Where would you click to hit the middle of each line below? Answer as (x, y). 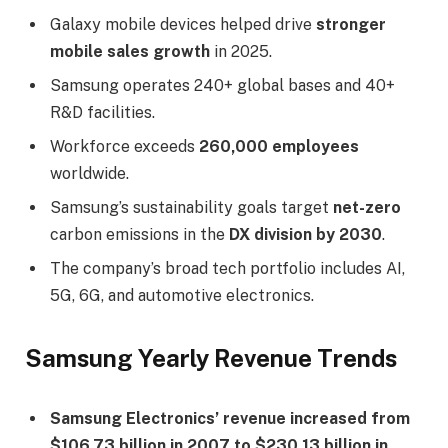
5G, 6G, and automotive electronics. (182, 295)
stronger (351, 24)
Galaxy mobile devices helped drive (183, 24)
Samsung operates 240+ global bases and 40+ (222, 85)
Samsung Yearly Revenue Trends (211, 358)
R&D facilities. (102, 112)
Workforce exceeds (124, 146)
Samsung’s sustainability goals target (191, 207)
